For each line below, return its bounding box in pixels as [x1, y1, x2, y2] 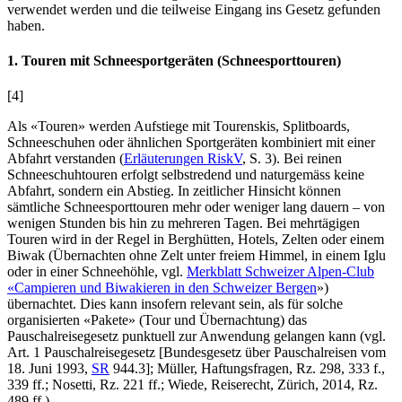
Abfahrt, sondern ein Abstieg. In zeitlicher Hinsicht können [7, 183, 341, 199]
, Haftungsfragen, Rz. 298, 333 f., [194, 361, 385, 377]
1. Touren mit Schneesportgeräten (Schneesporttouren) [7, 53, 341, 69]
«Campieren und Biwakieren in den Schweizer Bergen [7, 280, 317, 296]
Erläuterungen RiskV [124, 151, 242, 167]
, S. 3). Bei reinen [242, 151, 342, 167]
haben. [7, 17, 45, 33]
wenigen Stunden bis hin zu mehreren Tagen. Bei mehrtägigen [7, 215, 360, 232]
